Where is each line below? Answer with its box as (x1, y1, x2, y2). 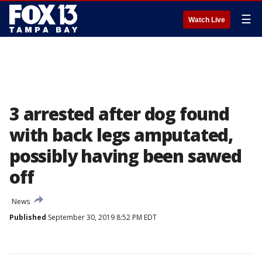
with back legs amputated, (9, 123, 233, 147)
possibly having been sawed (9, 144, 242, 168)
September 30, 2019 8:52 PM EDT (46, 212, 157, 222)
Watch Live (188, 16, 225, 24)
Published (9, 212, 46, 222)
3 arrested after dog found (9, 102, 229, 126)
